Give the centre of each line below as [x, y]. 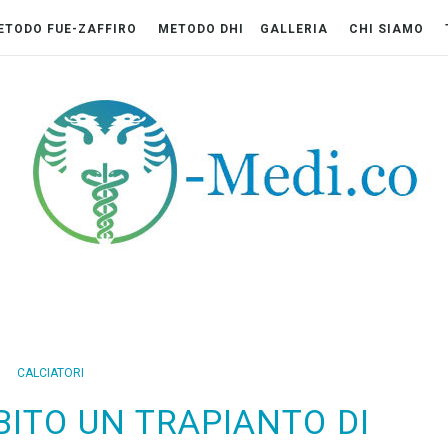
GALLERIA [294, 29]
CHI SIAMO [387, 29]
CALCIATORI [50, 373]
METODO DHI [201, 29]
